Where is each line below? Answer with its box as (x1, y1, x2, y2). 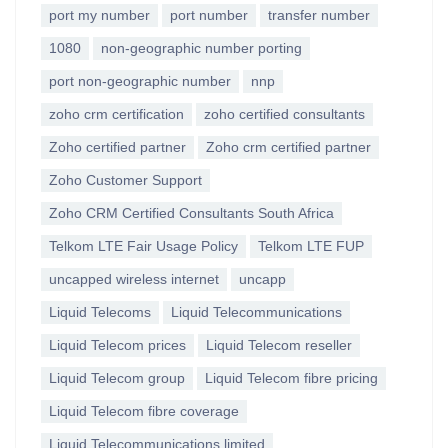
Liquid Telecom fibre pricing (205, 370, 378, 386)
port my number (49, 7, 150, 23)
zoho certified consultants (204, 106, 365, 122)
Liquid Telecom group (49, 370, 185, 386)
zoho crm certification (49, 106, 184, 122)
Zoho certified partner (49, 139, 186, 155)
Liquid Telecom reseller (206, 337, 352, 353)
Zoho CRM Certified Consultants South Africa (49, 205, 334, 221)
